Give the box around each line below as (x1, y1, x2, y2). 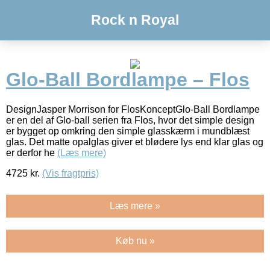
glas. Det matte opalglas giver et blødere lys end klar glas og (6, 136, 263, 147)
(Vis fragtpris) (42, 168, 99, 178)
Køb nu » (115, 235, 155, 246)
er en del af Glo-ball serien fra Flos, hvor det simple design (6, 115, 254, 125)
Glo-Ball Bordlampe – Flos (6, 69, 250, 91)
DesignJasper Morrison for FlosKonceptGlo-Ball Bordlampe (6, 104, 260, 115)
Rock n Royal (91, 12, 179, 28)
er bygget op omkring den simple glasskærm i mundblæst (6, 125, 250, 136)
